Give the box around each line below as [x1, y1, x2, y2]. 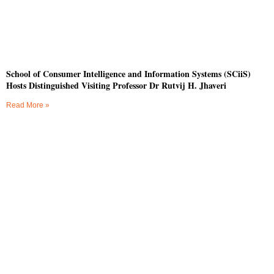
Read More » [6, 101, 50, 109]
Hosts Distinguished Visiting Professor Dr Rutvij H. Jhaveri [6, 79, 226, 92]
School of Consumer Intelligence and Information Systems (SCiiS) [6, 67, 251, 80]
